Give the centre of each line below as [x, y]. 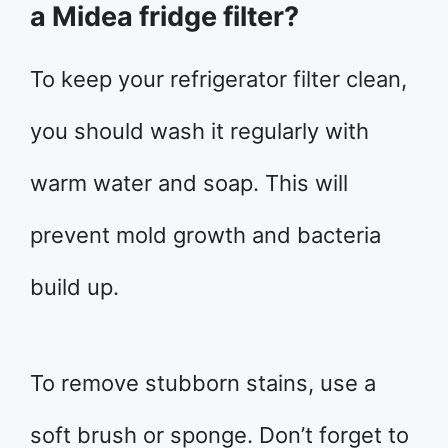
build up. [74, 287]
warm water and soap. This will [189, 183]
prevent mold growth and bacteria [205, 235]
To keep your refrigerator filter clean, [218, 79]
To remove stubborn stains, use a [203, 383]
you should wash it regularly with [199, 131]
